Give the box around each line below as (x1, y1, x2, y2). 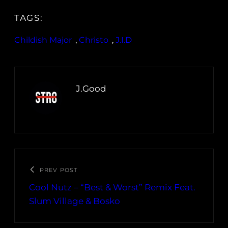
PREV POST (40, 166, 77, 174)
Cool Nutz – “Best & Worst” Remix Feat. (29, 182, 195, 193)
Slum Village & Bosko (29, 196, 120, 207)
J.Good (76, 83, 106, 94)
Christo (79, 35, 108, 45)
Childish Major (14, 35, 72, 45)
